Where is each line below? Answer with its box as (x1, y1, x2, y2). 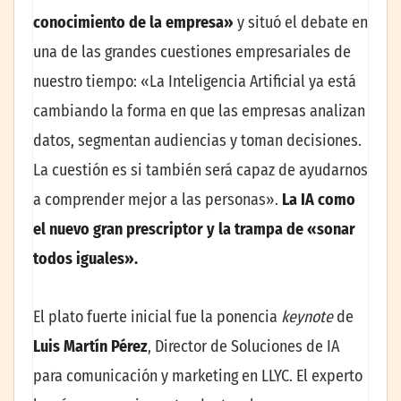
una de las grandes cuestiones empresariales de (33, 42, 351, 63)
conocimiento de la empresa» (33, 13, 237, 33)
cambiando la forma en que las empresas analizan (33, 101, 365, 122)
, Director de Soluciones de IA (148, 337, 339, 357)
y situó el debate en (237, 13, 368, 33)
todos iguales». (33, 249, 138, 269)
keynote (281, 307, 337, 328)
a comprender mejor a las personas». (33, 190, 282, 210)
